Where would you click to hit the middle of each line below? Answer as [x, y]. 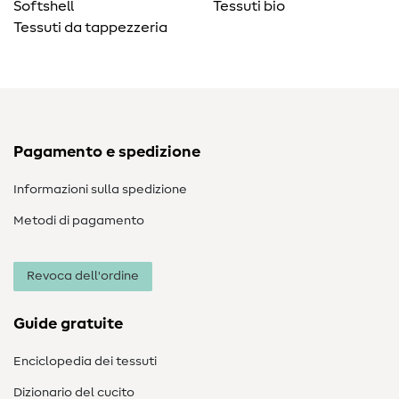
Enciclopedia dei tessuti [85, 362]
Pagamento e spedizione [107, 153]
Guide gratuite [68, 325]
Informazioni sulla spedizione [100, 190]
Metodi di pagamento [79, 221]
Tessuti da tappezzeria [90, 28]
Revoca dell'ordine [83, 277]
